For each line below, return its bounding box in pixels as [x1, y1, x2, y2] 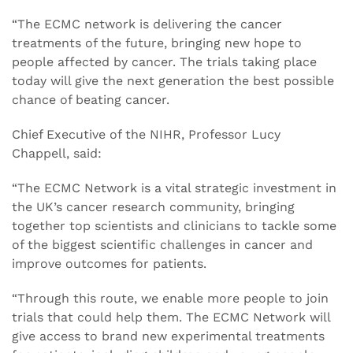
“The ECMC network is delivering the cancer [12, 17, 282, 32]
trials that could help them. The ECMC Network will [12, 310, 330, 325]
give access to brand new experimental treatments [12, 329, 325, 344]
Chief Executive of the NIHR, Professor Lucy [12, 127, 281, 143]
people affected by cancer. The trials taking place [12, 54, 317, 70]
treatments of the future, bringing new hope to [12, 35, 302, 51]
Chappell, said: [12, 146, 102, 162]
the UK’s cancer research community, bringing [12, 199, 295, 215]
